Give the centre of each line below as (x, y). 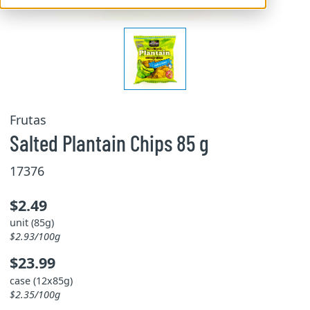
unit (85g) (31, 222)
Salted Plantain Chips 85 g (109, 143)
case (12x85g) (41, 280)
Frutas (28, 120)
